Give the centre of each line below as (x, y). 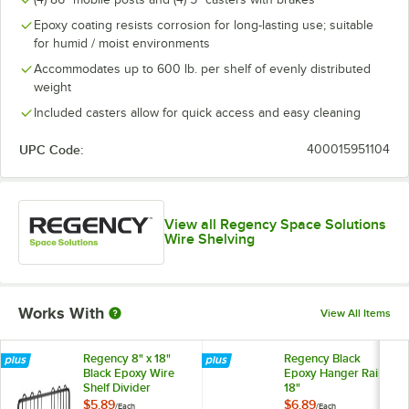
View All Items (356, 313)
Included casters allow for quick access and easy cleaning (197, 112)
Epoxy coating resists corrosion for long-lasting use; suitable (204, 25)
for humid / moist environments (122, 43)
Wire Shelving (210, 240)
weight (52, 87)
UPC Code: (51, 149)
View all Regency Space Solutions (276, 225)
